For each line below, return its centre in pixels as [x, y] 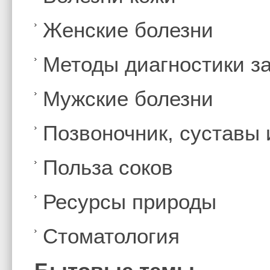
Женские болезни [128, 30]
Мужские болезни [128, 99]
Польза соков [108, 168]
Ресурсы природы [130, 202]
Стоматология [111, 236]
